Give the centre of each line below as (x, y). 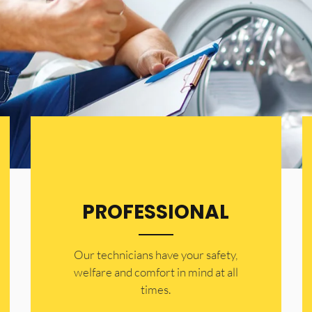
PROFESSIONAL (156, 212)
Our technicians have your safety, (156, 255)
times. (156, 289)
